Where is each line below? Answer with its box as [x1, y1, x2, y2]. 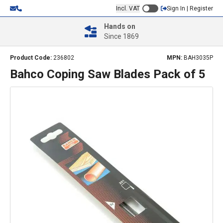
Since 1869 [104, 32, 139, 40]
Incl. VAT [116, 4, 140, 12]
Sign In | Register [167, 4, 213, 12]
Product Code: [10, 54, 53, 61]
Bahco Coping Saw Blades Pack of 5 [10, 67, 206, 81]
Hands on [104, 22, 135, 30]
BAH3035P [184, 54, 213, 61]
